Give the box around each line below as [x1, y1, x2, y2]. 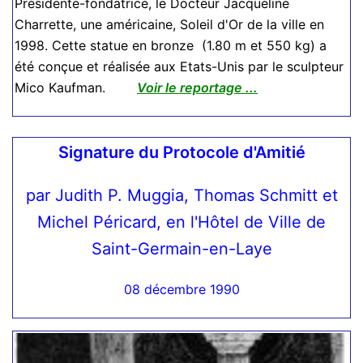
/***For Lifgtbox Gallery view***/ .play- [29, 321, 271, 338]
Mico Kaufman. [15, 79, 134, 96]
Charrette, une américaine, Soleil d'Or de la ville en [15, 16, 324, 33]
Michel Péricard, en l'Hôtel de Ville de [37, 212, 326, 233]
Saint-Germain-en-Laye [91, 239, 272, 259]
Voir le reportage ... [137, 79, 258, 96]
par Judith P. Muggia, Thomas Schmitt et [25, 186, 338, 206]
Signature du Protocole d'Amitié [58, 143, 305, 163]
